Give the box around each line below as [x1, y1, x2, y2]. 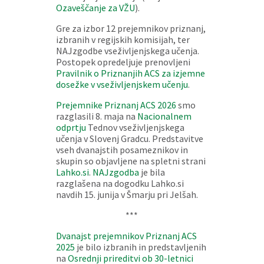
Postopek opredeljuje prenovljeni [55, 56, 190, 68]
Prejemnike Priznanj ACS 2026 [55, 99, 176, 111]
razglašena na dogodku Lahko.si [55, 177, 184, 189]
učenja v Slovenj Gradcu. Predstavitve [55, 133, 203, 144]
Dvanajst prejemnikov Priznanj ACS [55, 230, 197, 242]
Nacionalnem [137, 110, 192, 122]
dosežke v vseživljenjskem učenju [55, 78, 188, 90]
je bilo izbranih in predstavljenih [74, 241, 206, 253]
